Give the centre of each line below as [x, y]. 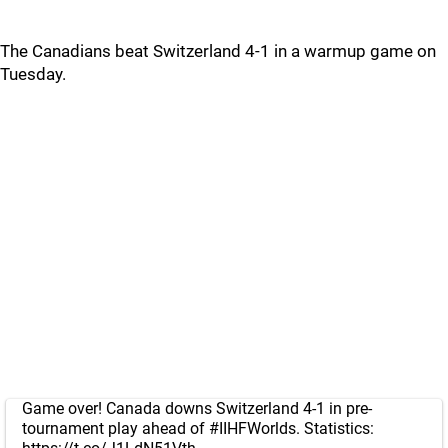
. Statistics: [335, 428]
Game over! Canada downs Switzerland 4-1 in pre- [197, 408]
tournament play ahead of [115, 428]
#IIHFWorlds [252, 428]
